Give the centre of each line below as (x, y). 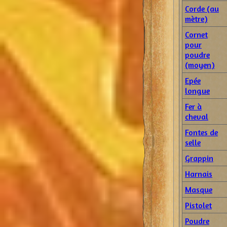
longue (197, 91)
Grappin (199, 158)
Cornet (196, 34)
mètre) (196, 19)
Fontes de (201, 132)
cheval (197, 117)
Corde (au (202, 9)
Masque (199, 190)
